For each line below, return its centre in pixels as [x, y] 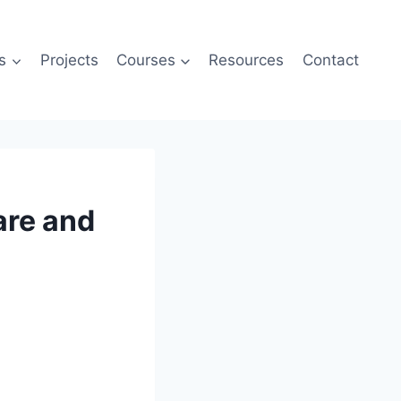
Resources [247, 60]
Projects [69, 60]
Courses [146, 60]
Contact [330, 60]
